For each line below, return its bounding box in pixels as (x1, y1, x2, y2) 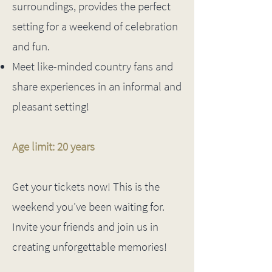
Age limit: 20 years (12, 139, 95, 154)
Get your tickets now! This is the (12, 179, 160, 194)
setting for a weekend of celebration (12, 19, 178, 33)
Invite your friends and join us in (12, 219, 158, 234)
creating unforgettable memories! (12, 239, 167, 254)
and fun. (12, 39, 50, 53)
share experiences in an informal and (12, 79, 182, 93)
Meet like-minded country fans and (12, 59, 173, 73)
